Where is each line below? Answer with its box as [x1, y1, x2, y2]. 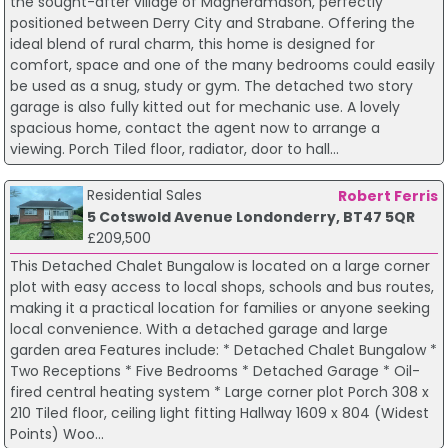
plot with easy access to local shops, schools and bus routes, [9, 276, 434, 297]
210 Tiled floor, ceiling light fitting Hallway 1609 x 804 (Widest [9, 402, 429, 423]
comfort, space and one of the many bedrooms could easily [9, 54, 435, 75]
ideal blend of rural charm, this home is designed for [9, 33, 375, 54]
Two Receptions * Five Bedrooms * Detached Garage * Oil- [9, 360, 420, 381]
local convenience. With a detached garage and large [9, 318, 388, 339]
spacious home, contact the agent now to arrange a [9, 117, 380, 138]
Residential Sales [86, 185, 202, 206]
